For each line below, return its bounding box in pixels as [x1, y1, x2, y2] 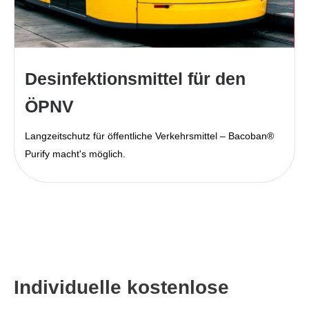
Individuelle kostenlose [14, 276, 229, 298]
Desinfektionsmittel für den [25, 69, 246, 89]
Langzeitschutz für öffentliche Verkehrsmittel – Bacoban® [25, 130, 274, 142]
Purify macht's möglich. [25, 148, 126, 160]
